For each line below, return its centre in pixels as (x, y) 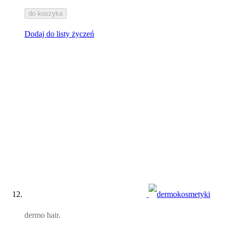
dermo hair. (42, 215)
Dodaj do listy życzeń (59, 34)
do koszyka (46, 14)
